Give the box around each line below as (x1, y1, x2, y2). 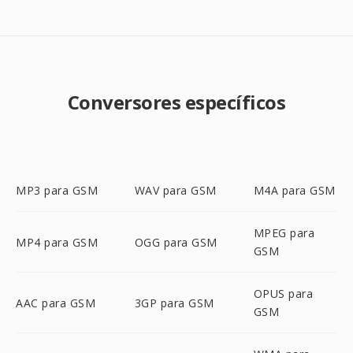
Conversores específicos (67, 89, 286, 115)
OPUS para (253, 286, 314, 301)
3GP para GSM (134, 295, 214, 310)
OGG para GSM (134, 234, 217, 250)
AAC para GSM (16, 295, 95, 310)
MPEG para (253, 225, 315, 240)
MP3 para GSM (16, 183, 98, 198)
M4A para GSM (253, 183, 336, 198)
